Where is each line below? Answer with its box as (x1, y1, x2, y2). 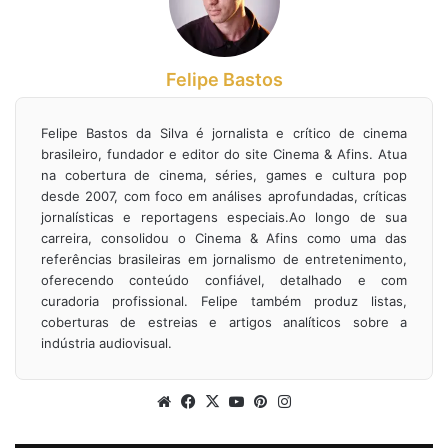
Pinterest (271, 391, 336, 411)
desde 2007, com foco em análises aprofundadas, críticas (41, 188, 407, 205)
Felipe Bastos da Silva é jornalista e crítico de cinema (41, 125, 407, 142)
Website (175, 391, 232, 411)
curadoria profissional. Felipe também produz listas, (41, 293, 407, 310)
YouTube (247, 391, 309, 411)
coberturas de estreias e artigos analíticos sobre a (41, 314, 407, 331)
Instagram (295, 391, 365, 411)
